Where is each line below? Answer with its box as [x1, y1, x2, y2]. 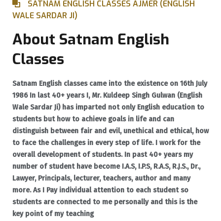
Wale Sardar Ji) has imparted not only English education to [12, 103, 204, 111]
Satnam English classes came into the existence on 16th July [12, 79, 207, 88]
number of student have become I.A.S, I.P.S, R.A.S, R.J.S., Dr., [12, 162, 200, 171]
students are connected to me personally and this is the [12, 197, 197, 206]
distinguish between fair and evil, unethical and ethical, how [12, 126, 209, 135]
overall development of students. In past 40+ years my [12, 150, 193, 159]
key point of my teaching [12, 209, 94, 218]
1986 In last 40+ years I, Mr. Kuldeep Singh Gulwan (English [12, 91, 202, 100]
